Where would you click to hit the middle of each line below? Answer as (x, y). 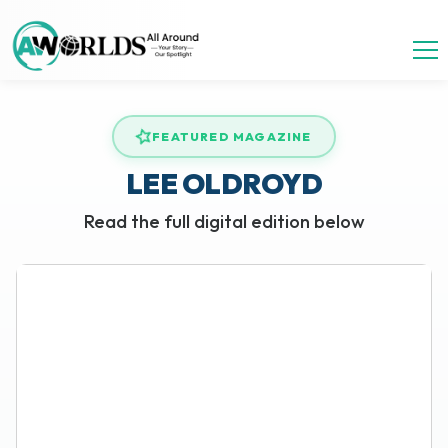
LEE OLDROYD (224, 183)
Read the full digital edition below (224, 221)
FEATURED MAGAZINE (232, 136)
